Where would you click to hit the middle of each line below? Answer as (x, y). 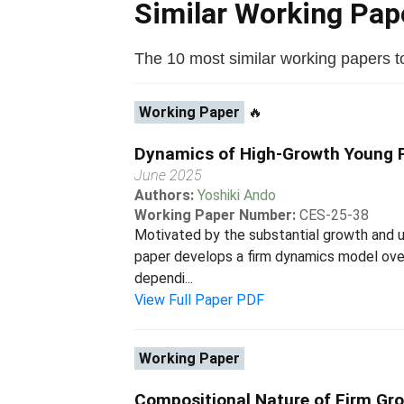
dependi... (164, 278)
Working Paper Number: (216, 215)
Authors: (166, 195)
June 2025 (169, 175)
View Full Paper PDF (200, 300)
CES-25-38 (335, 215)
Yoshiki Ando (237, 195)
